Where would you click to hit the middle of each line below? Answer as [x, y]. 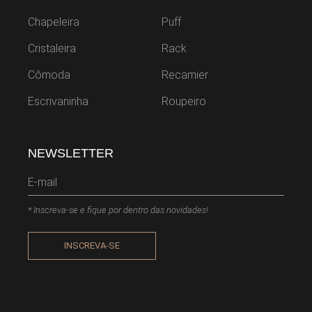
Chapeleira [54, 22]
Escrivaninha [58, 101]
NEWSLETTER [71, 153]
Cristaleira [52, 48]
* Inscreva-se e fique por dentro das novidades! [118, 210]
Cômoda [49, 75]
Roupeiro [184, 101]
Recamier [185, 75]
